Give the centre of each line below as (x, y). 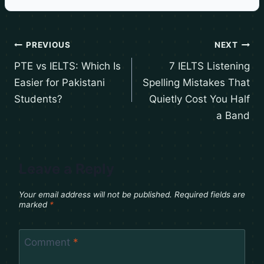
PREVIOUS (48, 45)
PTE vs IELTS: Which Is (67, 66)
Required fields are (210, 195)
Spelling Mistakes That (196, 82)
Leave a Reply (67, 169)
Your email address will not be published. (95, 195)
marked (34, 205)
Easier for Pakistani (60, 82)
